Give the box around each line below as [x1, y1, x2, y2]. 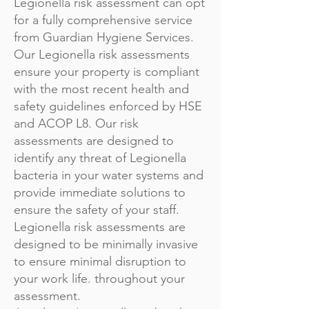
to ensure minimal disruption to [14, 254, 186, 269]
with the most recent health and [14, 81, 189, 97]
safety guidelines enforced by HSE [14, 99, 202, 114]
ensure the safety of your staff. [14, 202, 183, 217]
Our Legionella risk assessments [14, 47, 190, 62]
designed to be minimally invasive [14, 237, 198, 252]
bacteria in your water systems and [14, 168, 203, 183]
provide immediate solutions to [14, 185, 186, 200]
